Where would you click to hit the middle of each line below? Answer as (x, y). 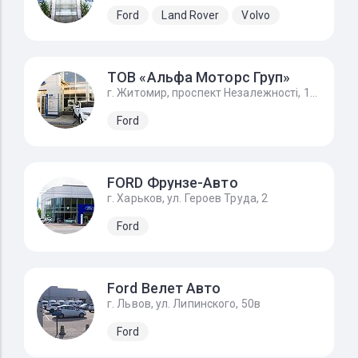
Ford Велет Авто (164, 288)
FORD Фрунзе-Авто (173, 183)
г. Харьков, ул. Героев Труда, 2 (188, 198)
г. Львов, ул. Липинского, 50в (184, 304)
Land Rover (191, 15)
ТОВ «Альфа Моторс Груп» (199, 77)
